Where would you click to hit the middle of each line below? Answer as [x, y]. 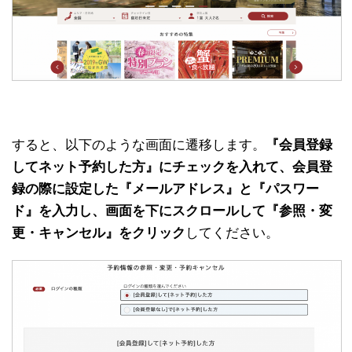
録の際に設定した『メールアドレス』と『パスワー [165, 189]
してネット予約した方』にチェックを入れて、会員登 [172, 167]
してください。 [232, 233]
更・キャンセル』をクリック [99, 233]
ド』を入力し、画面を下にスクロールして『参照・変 [172, 211]
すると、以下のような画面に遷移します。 [139, 145]
